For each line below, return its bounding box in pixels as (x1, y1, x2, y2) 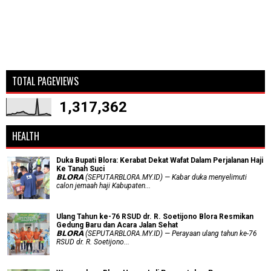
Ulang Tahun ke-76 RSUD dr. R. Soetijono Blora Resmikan (56, 212, 253, 221)
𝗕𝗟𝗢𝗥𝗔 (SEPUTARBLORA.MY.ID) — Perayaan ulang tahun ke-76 (56, 229, 257, 238)
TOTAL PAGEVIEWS (12, 74, 79, 89)
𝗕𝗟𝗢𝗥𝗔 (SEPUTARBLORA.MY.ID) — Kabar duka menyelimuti (56, 173, 247, 182)
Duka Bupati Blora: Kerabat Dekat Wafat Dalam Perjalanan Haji (56, 156, 263, 165)
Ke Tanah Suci (56, 165, 105, 174)
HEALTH (12, 129, 39, 144)
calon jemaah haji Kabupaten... (56, 181, 151, 191)
